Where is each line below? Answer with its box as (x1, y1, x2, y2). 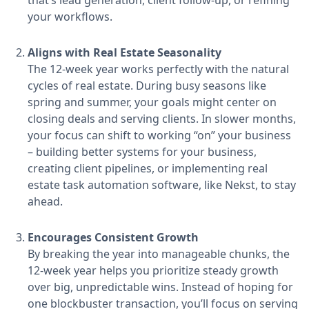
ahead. (28, 194, 63, 209)
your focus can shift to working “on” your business (28, 128, 291, 143)
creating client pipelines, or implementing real (28, 161, 268, 176)
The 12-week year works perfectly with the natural (28, 61, 289, 77)
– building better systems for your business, (28, 144, 257, 159)
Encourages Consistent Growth (28, 230, 199, 245)
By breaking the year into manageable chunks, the (28, 246, 290, 261)
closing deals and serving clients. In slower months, (28, 111, 296, 126)
